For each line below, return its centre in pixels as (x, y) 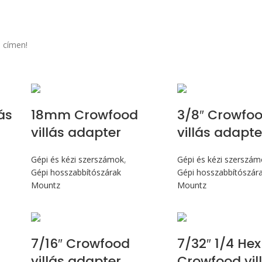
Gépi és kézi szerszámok (77, 160)
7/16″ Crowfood (80, 244)
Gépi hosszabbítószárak (76, 173)
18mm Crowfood (84, 115)
